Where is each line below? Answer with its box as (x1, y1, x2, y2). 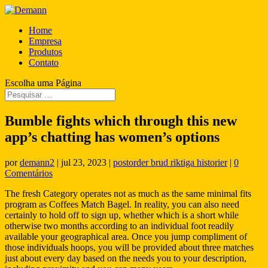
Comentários (5, 167, 53, 178)
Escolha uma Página (5, 78, 81, 88)
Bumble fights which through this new (5, 112, 237, 129)
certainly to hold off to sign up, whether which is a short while (5, 209, 239, 220)
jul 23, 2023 (61, 157, 106, 167)
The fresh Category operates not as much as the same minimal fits (5, 188, 251, 199)
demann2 (20, 157, 54, 167)
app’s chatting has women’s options (5, 129, 220, 145)
